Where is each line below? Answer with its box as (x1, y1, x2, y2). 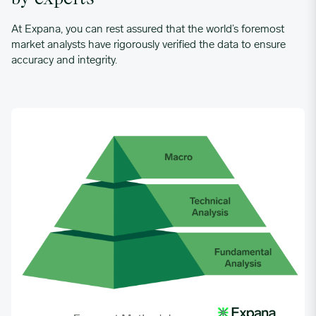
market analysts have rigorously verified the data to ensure (11, 39, 286, 51)
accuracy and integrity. (11, 54, 117, 66)
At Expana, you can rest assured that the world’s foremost (11, 23, 284, 35)
